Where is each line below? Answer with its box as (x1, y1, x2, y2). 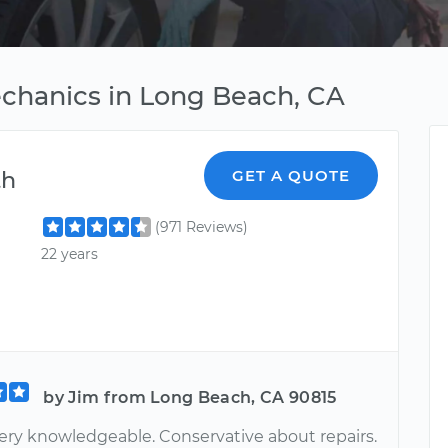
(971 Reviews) (155, 218, 249, 236)
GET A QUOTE (232, 166, 351, 185)
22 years (41, 245, 99, 264)
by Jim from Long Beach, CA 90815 (43, 387, 337, 407)
